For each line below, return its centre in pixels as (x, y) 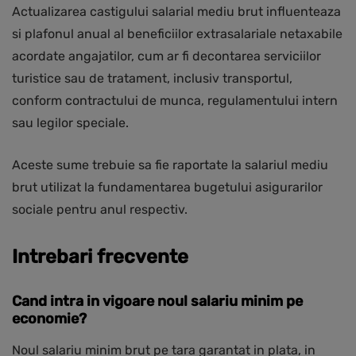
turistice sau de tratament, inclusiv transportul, (152, 79)
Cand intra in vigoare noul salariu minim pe (157, 302)
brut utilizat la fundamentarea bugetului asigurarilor (167, 188)
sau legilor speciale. (70, 123)
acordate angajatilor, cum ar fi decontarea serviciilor (166, 56)
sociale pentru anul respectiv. (100, 210)
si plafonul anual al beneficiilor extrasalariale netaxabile (177, 34)
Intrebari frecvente (100, 257)
